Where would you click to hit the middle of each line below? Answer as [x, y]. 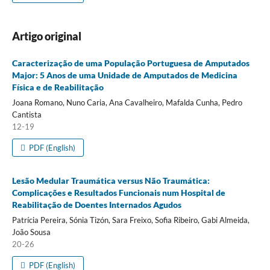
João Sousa [31, 232]
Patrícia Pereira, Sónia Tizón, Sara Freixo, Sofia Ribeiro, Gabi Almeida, [130, 220]
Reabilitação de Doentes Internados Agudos [96, 204]
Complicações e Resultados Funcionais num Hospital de [118, 192]
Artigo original [46, 36]
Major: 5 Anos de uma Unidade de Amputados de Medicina [124, 75]
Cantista [27, 114]
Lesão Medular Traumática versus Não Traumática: [111, 180]
